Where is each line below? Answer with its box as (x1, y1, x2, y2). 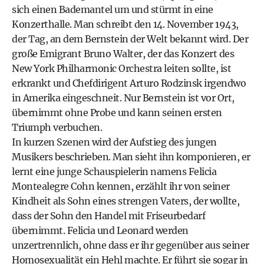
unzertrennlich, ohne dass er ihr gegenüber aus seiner (12, 239, 249, 252)
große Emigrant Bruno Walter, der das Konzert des (12, 48, 234, 60)
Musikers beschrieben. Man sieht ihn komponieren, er (12, 151, 250, 163)
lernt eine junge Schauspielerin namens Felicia (12, 166, 216, 178)
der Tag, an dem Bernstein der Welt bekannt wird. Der (12, 33, 248, 45)
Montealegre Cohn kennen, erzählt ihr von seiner (12, 180, 230, 193)
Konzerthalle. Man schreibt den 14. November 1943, (12, 18, 239, 31)
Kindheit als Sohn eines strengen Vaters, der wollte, (12, 195, 239, 207)
